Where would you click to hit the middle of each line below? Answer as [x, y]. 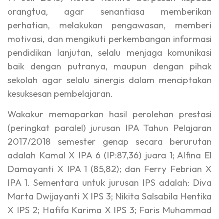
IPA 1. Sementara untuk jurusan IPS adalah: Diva [109, 182]
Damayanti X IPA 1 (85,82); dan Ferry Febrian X [109, 168]
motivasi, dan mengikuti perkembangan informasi [109, 38]
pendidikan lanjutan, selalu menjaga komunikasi [109, 52]
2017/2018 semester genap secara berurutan [109, 141]
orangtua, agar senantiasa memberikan [109, 11]
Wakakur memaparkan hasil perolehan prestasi [109, 114]
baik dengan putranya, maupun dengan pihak [109, 66]
